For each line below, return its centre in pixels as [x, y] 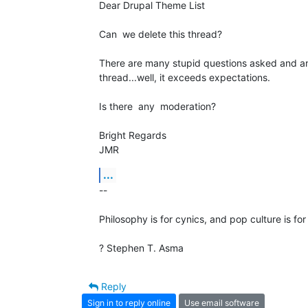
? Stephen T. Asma [141, 248]
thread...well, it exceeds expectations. [185, 78]
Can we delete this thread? [161, 34]
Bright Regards [133, 135]
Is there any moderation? [157, 107]
